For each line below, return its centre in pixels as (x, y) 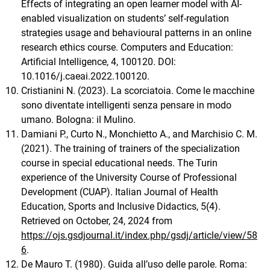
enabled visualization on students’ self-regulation (125, 18)
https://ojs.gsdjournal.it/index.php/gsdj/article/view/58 (139, 235)
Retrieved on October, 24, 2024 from (97, 221)
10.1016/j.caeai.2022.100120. (85, 76)
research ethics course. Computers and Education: (127, 47)
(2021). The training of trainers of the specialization (130, 148)
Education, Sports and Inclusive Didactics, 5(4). (121, 206)
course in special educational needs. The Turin (119, 163)
